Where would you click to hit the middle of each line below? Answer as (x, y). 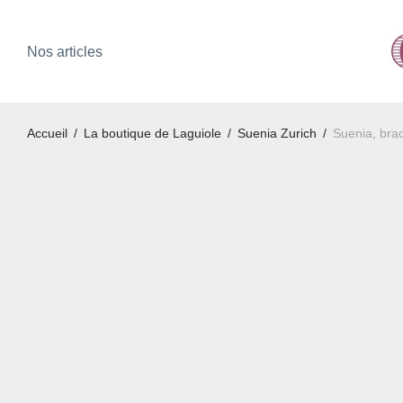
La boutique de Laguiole (152, 133)
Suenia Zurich (277, 133)
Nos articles (65, 52)
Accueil (47, 133)
